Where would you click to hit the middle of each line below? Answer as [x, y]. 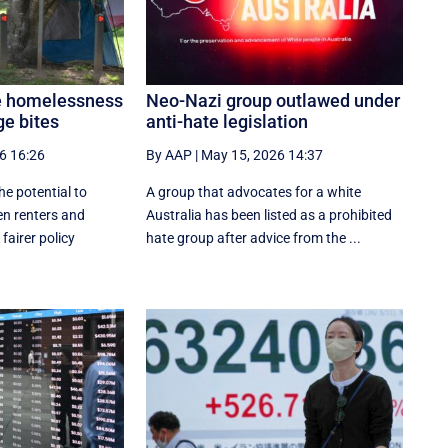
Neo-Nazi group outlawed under [273, 101]
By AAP [169, 155]
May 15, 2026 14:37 [262, 155]
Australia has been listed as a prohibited [269, 215]
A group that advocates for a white [254, 192]
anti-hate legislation [227, 122]
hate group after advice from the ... [254, 238]
